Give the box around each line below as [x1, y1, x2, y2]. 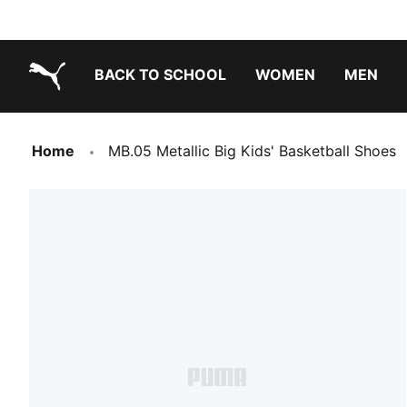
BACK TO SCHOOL [94, 65, 226, 84]
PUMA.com [28, 95, 104, 114]
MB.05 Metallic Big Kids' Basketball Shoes [108, 142, 396, 160]
